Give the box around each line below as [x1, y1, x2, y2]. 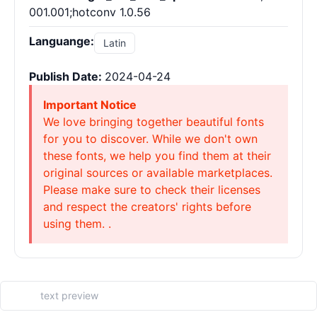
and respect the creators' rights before [43, 200, 251, 214]
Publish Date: [29, 69, 105, 83]
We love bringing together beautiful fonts [43, 115, 264, 129]
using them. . [43, 217, 111, 231]
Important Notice [43, 98, 137, 112]
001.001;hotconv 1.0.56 [29, 5, 151, 19]
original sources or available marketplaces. [43, 166, 272, 180]
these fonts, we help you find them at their [43, 149, 271, 163]
